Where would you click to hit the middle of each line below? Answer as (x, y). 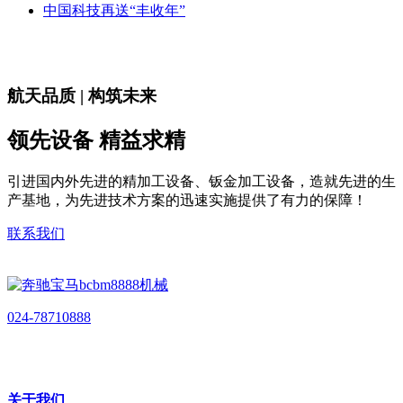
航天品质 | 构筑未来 (82, 95)
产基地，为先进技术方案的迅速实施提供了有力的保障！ (187, 200)
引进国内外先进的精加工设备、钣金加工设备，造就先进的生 (201, 181)
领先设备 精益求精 (96, 140)
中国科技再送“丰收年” (114, 11)
